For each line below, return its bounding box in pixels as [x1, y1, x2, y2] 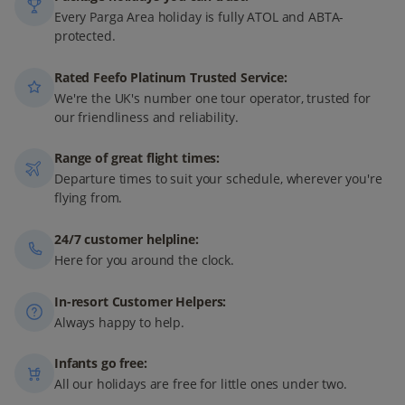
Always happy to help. [54, 313, 185, 331]
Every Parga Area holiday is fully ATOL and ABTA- [54, 8, 344, 26]
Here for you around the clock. [54, 251, 234, 269]
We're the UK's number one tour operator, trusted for [54, 89, 371, 107]
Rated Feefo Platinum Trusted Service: [54, 68, 287, 86]
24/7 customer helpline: [54, 230, 199, 248]
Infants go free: [54, 354, 147, 372]
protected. [54, 27, 116, 45]
